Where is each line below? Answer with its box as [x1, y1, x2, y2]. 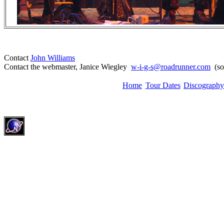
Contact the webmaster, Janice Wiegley [4, 62, 131, 71]
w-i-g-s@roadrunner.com [131, 62, 210, 71]
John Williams [30, 53, 75, 62]
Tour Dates [145, 81, 180, 89]
